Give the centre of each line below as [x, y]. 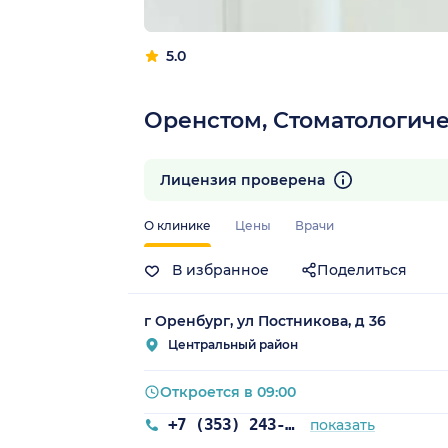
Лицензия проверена [244, 180]
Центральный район [233, 345]
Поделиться [362, 270]
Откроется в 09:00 [228, 392]
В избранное [218, 270]
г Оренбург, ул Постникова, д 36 [265, 321]
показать [343, 425]
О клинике [177, 226]
